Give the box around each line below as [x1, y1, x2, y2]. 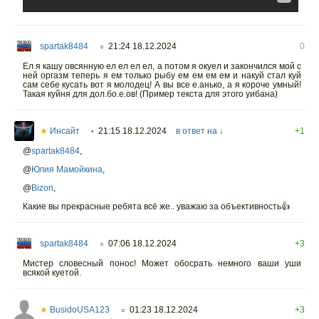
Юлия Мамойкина [31, 164, 103, 174]
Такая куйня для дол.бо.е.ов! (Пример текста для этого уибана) [23, 88, 278, 99]
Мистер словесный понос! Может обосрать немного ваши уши [23, 258, 301, 268]
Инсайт [48, 125, 80, 136]
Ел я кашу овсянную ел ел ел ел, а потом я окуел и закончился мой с [23, 61, 301, 71]
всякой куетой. [23, 267, 81, 278]
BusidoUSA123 [48, 304, 110, 315]
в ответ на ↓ [176, 125, 224, 136]
